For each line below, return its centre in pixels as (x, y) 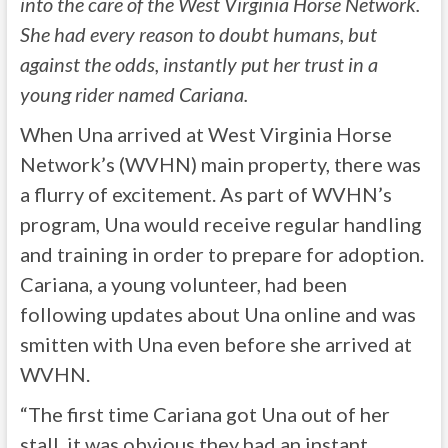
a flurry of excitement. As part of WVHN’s (205, 194)
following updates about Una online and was (217, 314)
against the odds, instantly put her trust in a (198, 64)
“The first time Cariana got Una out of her (204, 414)
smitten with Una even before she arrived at (215, 344)
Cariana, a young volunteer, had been (183, 284)
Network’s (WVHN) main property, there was (220, 164)
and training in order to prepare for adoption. (221, 254)
